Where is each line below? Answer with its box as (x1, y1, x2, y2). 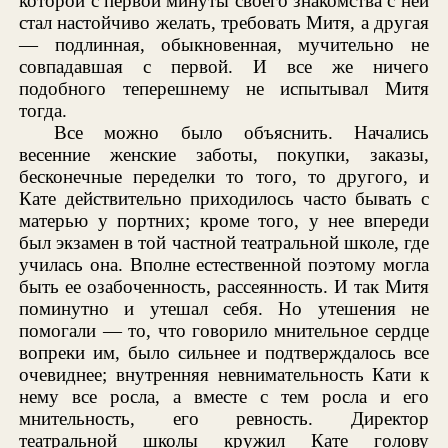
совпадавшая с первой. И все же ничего (19, 55, 429, 77)
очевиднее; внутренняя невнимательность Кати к (19, 363, 429, 385)
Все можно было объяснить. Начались (54, 121, 429, 143)
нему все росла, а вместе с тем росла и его (19, 385, 429, 407)
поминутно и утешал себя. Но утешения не (19, 297, 429, 319)
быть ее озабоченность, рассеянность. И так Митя (19, 275, 429, 297)
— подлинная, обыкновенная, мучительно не (19, 33, 429, 55)
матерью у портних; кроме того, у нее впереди (19, 209, 429, 231)
